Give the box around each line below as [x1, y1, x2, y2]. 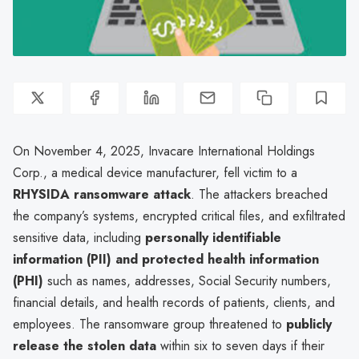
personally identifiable [145, 228, 281, 247]
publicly [286, 314, 332, 333]
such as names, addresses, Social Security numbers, [43, 271, 331, 290]
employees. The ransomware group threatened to [13, 314, 286, 333]
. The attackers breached [191, 184, 328, 204]
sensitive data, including [13, 228, 145, 247]
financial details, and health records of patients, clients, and [13, 292, 335, 312]
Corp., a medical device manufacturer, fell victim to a [13, 163, 297, 182]
